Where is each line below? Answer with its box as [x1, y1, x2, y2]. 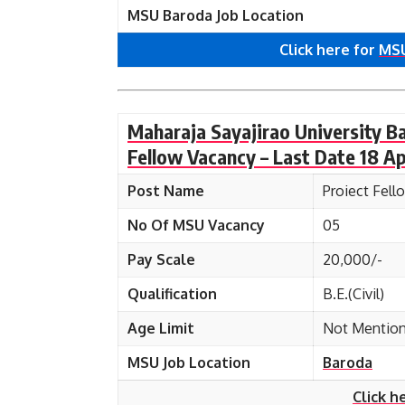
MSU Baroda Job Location [127, 6, 304, 24]
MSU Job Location [127, 353, 250, 372]
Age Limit [127, 319, 194, 337]
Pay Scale [127, 250, 195, 268]
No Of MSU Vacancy [127, 216, 265, 234]
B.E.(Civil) [323, 285, 384, 303]
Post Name [127, 182, 204, 200]
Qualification [127, 285, 217, 303]
